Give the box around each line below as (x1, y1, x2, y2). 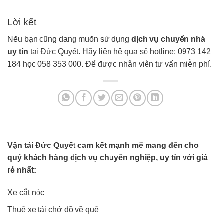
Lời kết (7, 17, 36, 28)
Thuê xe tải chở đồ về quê (7, 205, 99, 214)
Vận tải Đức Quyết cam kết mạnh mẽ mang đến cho (7, 141, 199, 149)
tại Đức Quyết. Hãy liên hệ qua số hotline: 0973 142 (28, 47, 211, 56)
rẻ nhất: (7, 165, 36, 174)
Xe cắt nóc (7, 188, 44, 197)
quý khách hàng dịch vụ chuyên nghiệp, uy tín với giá (7, 153, 208, 162)
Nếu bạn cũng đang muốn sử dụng (7, 35, 131, 43)
